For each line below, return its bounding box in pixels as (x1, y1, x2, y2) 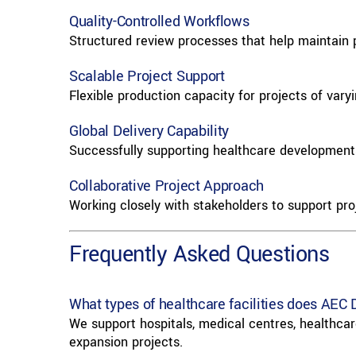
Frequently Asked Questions (68, 239, 330, 271)
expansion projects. (68, 333, 183, 352)
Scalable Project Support (68, 66, 225, 87)
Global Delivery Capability (68, 121, 230, 142)
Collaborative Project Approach (68, 176, 264, 197)
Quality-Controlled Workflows (68, 11, 250, 33)
